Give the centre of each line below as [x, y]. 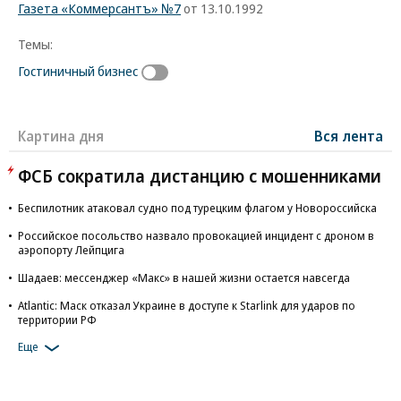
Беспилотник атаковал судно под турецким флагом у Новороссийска [197, 207]
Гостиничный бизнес [78, 71]
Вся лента [349, 136]
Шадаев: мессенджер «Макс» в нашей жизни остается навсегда [184, 277]
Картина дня [61, 136]
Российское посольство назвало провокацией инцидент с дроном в [196, 235]
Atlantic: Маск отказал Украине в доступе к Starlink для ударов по [187, 305]
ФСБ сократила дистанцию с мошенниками [200, 175]
